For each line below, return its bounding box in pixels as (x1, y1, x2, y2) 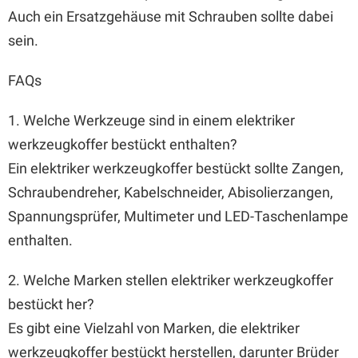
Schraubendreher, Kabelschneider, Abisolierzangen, (8, 184, 333, 201)
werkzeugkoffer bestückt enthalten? (8, 136, 237, 153)
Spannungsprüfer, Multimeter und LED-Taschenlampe (8, 208, 348, 225)
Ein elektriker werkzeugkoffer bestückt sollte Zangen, (8, 160, 344, 177)
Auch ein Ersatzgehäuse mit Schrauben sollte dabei (8, 8, 333, 25)
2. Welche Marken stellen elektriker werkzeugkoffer (8, 272, 333, 288)
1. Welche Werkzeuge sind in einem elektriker (8, 112, 295, 129)
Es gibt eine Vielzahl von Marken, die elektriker (8, 320, 300, 336)
